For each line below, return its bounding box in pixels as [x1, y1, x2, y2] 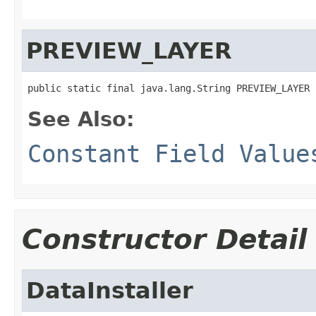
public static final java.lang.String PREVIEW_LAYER [28, 82, 310, 94]
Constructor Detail [22, 223, 307, 255]
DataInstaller [26, 277, 193, 303]
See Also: [28, 107, 135, 131]
